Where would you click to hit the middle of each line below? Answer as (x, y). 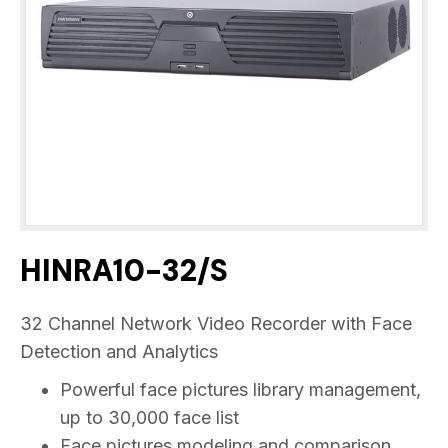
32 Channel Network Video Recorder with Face (216, 323)
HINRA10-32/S (124, 270)
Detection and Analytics (119, 351)
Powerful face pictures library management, (240, 389)
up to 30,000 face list (149, 417)
